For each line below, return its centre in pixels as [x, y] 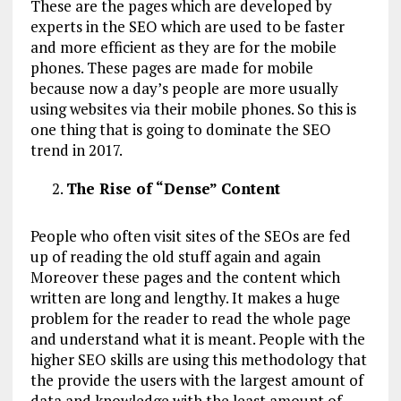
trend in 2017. [76, 150]
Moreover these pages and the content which [185, 277]
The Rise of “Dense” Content [173, 188]
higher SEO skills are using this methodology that [198, 359]
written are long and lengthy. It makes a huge [185, 298]
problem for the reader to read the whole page [190, 318]
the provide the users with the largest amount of [196, 380]
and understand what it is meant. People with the [197, 339]
